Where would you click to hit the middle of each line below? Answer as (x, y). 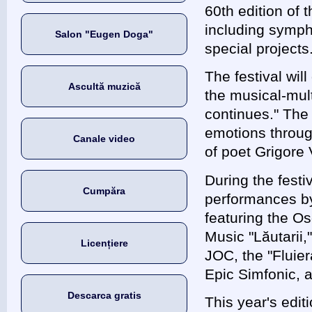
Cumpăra (104, 191)
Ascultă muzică (104, 86)
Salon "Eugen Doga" (104, 34)
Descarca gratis (104, 295)
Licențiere (104, 243)
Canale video (104, 139)
